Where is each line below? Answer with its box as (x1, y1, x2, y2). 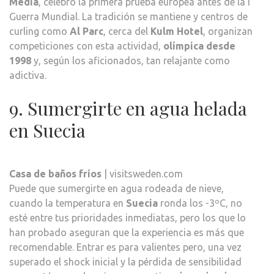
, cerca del (103, 25, 150, 37)
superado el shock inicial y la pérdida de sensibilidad (9, 256, 242, 267)
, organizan (203, 25, 253, 37)
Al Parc (70, 25, 103, 37)
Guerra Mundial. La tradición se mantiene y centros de (9, 10, 248, 22)
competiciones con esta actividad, (9, 40, 163, 51)
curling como (9, 25, 70, 37)
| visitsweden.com (102, 168, 183, 179)
